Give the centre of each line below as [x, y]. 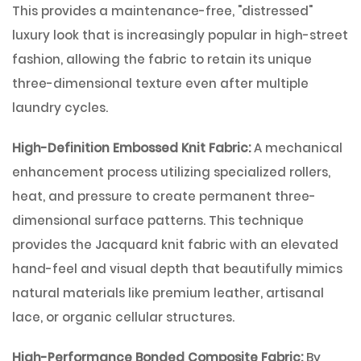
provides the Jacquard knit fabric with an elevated [175, 245]
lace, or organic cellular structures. [123, 317]
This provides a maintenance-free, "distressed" [162, 11]
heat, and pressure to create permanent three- [164, 196]
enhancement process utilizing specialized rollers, [171, 172]
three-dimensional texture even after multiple [160, 83]
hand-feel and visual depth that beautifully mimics [177, 269]
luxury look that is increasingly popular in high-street [180, 35]
